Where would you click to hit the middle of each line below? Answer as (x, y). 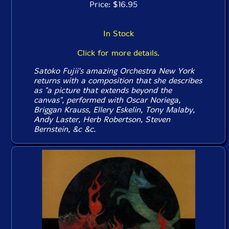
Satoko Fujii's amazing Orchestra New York (114, 71)
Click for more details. (118, 53)
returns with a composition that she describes (118, 81)
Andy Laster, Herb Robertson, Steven (102, 120)
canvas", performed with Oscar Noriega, (107, 100)
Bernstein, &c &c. (65, 129)
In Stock (118, 34)
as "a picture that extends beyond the (103, 90)
